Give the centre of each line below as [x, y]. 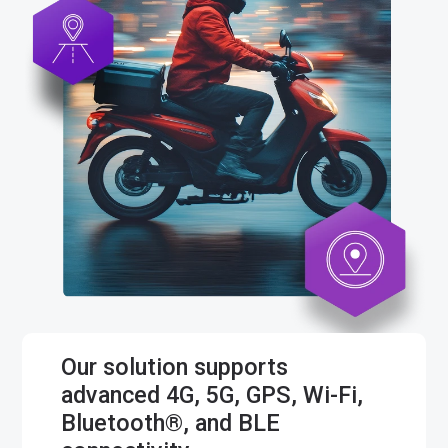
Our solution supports [174, 367]
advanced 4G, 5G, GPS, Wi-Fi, [211, 395]
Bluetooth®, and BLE [170, 423]
